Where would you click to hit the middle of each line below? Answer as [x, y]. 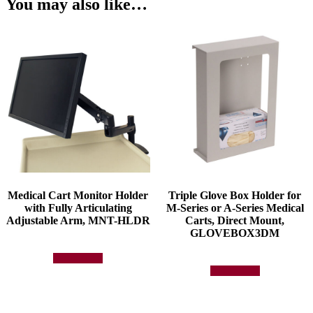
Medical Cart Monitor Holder [78, 195]
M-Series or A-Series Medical [235, 208]
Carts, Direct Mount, [235, 220]
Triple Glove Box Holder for [235, 195]
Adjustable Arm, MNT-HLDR [78, 220]
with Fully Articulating [78, 208]
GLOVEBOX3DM [235, 233]
